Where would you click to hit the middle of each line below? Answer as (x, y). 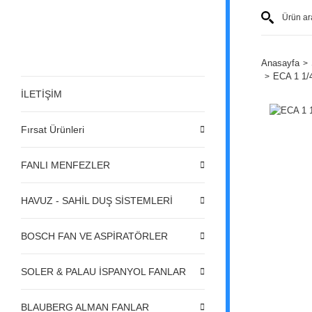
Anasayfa (280, 63)
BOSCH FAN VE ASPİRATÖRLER (94, 236)
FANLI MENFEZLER (65, 165)
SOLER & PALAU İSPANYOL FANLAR (103, 271)
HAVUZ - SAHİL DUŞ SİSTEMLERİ (97, 200)
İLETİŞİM (41, 94)
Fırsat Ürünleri (53, 129)
